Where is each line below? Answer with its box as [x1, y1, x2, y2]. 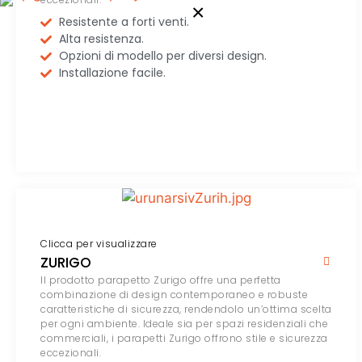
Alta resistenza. [58, 31, 144, 48]
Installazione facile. [58, 65, 166, 82]
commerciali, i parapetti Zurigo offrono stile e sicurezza [40, 331, 328, 346]
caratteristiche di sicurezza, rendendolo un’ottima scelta [40, 302, 332, 317]
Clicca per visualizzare [40, 237, 158, 251]
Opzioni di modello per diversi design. [58, 48, 267, 65]
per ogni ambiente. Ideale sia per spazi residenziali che [40, 317, 328, 331]
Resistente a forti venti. [58, 14, 189, 31]
